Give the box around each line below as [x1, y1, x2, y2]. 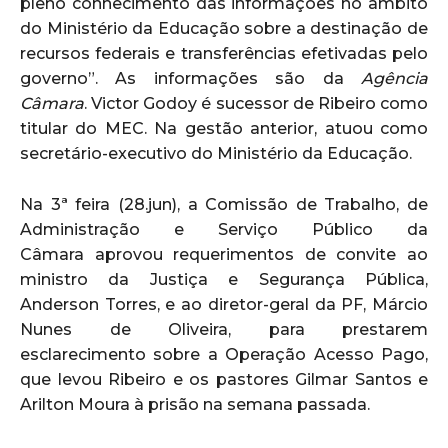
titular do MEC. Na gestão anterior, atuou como [20, 118, 428, 138]
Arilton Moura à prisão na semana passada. [20, 394, 370, 414]
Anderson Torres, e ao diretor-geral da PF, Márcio [20, 294, 428, 314]
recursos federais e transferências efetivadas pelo [20, 43, 428, 63]
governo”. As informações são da [20, 68, 361, 88]
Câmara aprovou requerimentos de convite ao [20, 244, 428, 264]
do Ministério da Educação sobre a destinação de [20, 18, 428, 38]
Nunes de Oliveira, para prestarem [20, 319, 428, 339]
